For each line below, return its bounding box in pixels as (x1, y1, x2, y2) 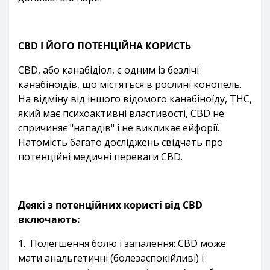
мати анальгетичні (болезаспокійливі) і (18, 251, 204, 265)
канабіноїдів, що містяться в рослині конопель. (18, 78, 242, 91)
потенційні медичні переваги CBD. (18, 150, 183, 163)
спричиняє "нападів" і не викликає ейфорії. (18, 121, 219, 134)
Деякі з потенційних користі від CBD (18, 198, 202, 212)
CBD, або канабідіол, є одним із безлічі (18, 63, 199, 77)
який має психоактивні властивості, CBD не (18, 107, 224, 120)
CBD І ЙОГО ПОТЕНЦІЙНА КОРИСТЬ (18, 39, 191, 52)
